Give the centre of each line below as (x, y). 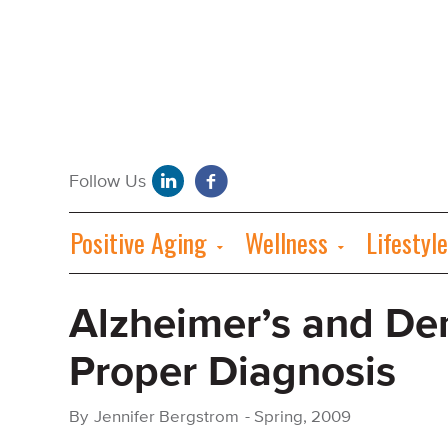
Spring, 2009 (302, 417)
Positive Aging (138, 242)
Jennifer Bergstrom (166, 417)
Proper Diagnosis (232, 373)
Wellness (286, 242)
